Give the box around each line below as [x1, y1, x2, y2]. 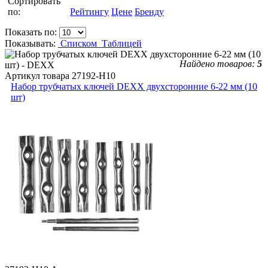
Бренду [135, 6, 164, 17]
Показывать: [5, 38, 58, 48]
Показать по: [5, 26, 59, 37]
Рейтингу [70, 6, 109, 17]
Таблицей [102, 38, 142, 48]
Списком [60, 38, 97, 48]
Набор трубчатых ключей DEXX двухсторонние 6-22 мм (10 [11, 81, 257, 92]
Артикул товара [5, 70, 72, 81]
